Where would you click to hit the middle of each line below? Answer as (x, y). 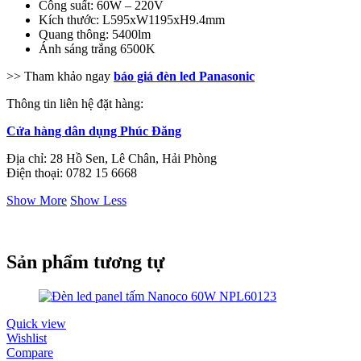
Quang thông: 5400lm (95, 34)
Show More (37, 200)
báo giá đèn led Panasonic (184, 76)
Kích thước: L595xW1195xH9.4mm (132, 19)
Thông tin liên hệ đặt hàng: (75, 103)
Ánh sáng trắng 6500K (97, 48)
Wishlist (27, 338)
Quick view (36, 323)
